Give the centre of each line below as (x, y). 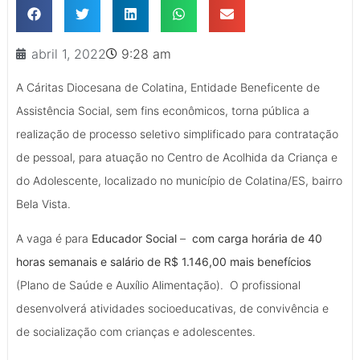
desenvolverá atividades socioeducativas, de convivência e (172, 309)
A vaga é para (52, 239)
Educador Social (134, 239)
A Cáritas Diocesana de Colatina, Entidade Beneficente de (168, 87)
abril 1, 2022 (69, 53)
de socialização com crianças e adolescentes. (136, 332)
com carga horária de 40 (257, 239)
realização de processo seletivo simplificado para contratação (177, 133)
